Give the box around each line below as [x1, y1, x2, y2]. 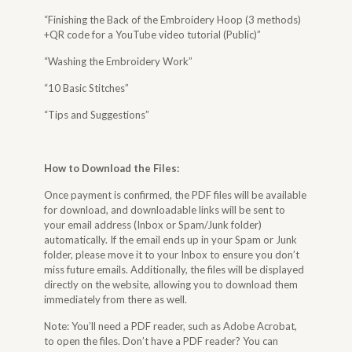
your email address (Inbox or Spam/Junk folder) [44, 218, 262, 231]
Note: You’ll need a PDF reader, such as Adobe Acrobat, [44, 320, 298, 332]
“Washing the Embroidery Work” [44, 55, 193, 68]
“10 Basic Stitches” [44, 82, 130, 94]
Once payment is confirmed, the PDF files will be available [44, 189, 307, 201]
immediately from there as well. [44, 293, 188, 306]
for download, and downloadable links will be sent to [44, 203, 286, 216]
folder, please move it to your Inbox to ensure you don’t [44, 248, 300, 261]
